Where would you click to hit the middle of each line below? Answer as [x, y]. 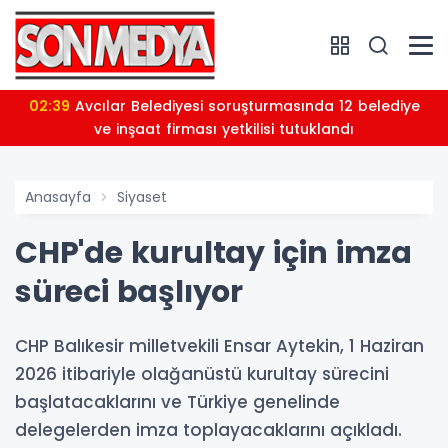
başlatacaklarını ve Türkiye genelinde [177, 402]
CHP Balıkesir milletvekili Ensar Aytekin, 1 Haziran [219, 346]
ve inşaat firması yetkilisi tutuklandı [224, 129]
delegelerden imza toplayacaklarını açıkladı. [208, 430]
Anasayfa [58, 197]
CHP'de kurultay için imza [213, 253]
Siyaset [142, 197]
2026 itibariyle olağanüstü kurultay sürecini [202, 374]
